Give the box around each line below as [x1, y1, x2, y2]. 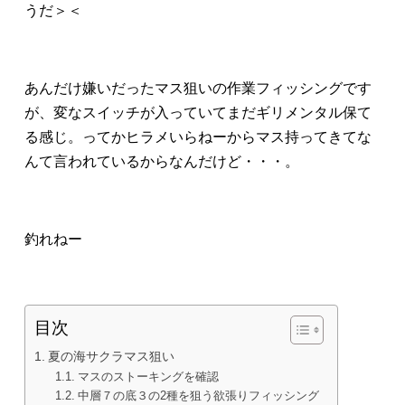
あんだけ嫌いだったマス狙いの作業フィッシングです [24, 80, 372, 97]
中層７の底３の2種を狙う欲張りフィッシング [77, 389, 319, 403]
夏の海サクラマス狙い [48, 349, 174, 364]
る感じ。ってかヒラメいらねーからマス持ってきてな [24, 129, 372, 146]
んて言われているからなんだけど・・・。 [24, 154, 300, 170]
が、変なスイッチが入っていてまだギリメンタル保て [24, 105, 372, 121]
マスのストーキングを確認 [77, 370, 219, 384]
